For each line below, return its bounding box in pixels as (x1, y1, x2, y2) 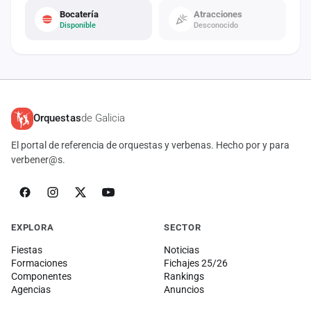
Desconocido (194, 21, 238, 30)
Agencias (11, 283, 51, 295)
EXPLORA (11, 221, 54, 233)
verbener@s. (11, 153, 65, 165)
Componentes (11, 270, 72, 282)
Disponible (60, 21, 96, 30)
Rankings (164, 270, 204, 282)
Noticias (164, 244, 199, 255)
